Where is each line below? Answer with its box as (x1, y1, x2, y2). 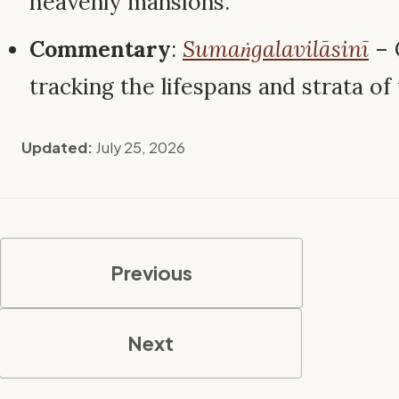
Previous (110, 259, 192, 285)
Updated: (18, 137, 93, 157)
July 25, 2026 (94, 137, 185, 157)
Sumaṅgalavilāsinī (183, 35, 369, 64)
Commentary (29, 35, 171, 64)
